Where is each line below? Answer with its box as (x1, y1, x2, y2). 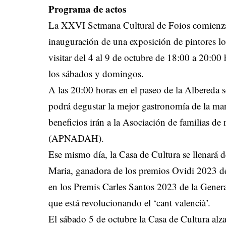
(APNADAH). (48, 132, 107, 145)
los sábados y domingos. (48, 67, 147, 80)
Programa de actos (48, 2, 127, 16)
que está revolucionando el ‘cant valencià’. (48, 196, 214, 209)
